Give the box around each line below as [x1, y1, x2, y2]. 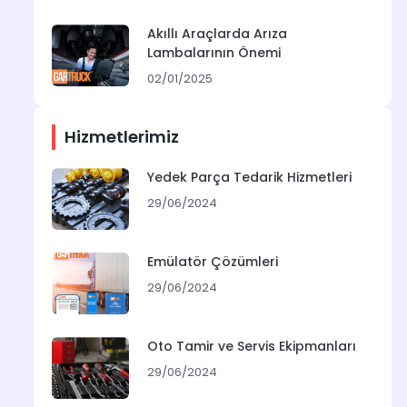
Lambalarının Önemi [147, 44, 281, 63]
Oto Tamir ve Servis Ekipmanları [147, 337, 356, 356]
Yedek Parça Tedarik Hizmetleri [147, 168, 352, 187]
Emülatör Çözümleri [147, 253, 278, 272]
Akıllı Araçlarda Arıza [147, 25, 287, 44]
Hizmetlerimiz [65, 125, 179, 149]
